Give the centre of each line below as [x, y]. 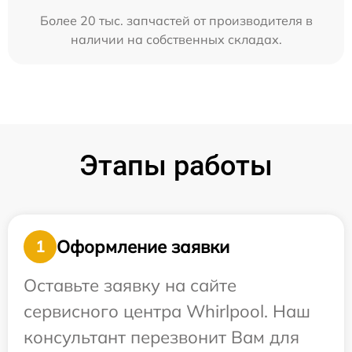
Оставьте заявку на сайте [130, 286]
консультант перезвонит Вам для [161, 337]
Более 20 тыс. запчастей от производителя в [176, 21]
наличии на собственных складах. [176, 40]
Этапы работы [176, 166]
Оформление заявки [143, 246]
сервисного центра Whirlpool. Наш [167, 312]
